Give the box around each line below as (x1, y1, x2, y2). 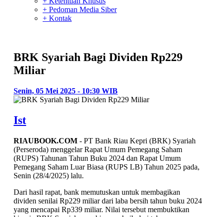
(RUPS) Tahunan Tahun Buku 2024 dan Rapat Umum (14, 154, 181, 162)
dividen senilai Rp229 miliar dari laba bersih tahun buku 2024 (14, 196, 202, 205)
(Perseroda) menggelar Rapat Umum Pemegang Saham (14, 145, 182, 154)
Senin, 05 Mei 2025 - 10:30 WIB (14, 87, 118, 95)
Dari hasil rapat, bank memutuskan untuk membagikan (14, 187, 180, 196)
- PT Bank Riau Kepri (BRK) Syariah (77, 136, 196, 145)
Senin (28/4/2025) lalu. (14, 171, 84, 180)
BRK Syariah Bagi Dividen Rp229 (14, 51, 183, 64)
